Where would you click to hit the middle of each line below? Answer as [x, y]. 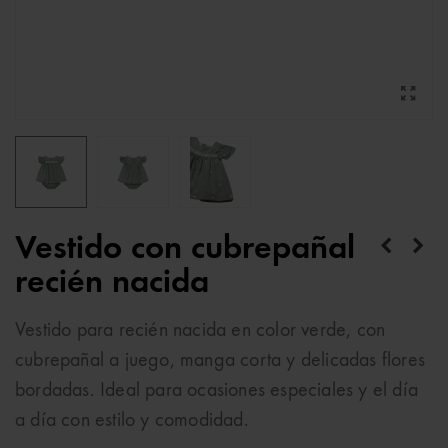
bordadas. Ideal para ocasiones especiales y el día [217, 391]
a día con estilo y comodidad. [132, 421]
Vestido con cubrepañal [185, 249]
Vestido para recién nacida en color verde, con [200, 331]
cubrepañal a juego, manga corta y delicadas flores [220, 361]
